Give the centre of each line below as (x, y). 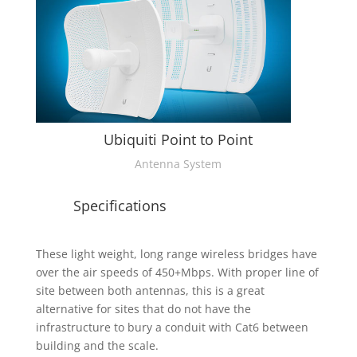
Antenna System (178, 164)
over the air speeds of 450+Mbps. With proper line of (177, 273)
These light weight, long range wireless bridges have (176, 254)
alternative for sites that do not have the (143, 309)
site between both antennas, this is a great (150, 291)
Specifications (120, 206)
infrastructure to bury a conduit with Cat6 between (172, 328)
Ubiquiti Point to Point (178, 140)
